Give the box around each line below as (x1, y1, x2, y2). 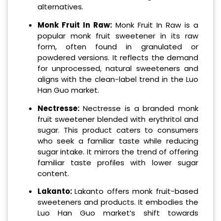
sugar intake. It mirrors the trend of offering (37, 146, 198, 157)
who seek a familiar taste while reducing (37, 135, 198, 146)
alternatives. (37, 1, 83, 12)
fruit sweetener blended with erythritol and (37, 113, 198, 124)
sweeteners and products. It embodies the (37, 197, 198, 208)
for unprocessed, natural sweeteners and (37, 63, 198, 74)
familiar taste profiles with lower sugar (37, 157, 198, 168)
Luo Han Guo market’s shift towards (37, 208, 198, 219)
